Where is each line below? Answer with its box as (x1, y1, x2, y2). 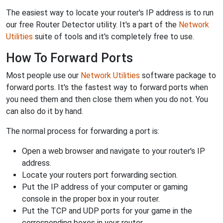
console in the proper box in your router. (22, 194, 160, 204)
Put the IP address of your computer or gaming (22, 182, 188, 192)
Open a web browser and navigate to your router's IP (22, 146, 205, 156)
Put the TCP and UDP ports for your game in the (22, 206, 192, 216)
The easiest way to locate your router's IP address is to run (6, 8, 214, 18)
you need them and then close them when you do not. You (6, 95, 208, 105)
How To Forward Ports (6, 51, 133, 66)
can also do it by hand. (6, 107, 83, 116)
